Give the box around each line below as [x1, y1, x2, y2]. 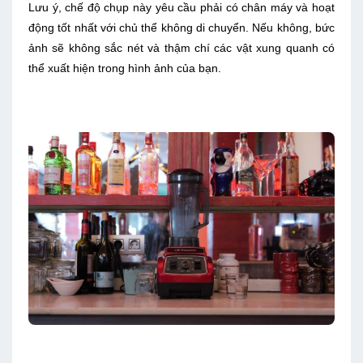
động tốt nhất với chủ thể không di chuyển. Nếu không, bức [28, 21, 335, 35]
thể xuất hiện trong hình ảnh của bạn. [28, 62, 221, 75]
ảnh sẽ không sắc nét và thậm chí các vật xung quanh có [28, 41, 335, 55]
